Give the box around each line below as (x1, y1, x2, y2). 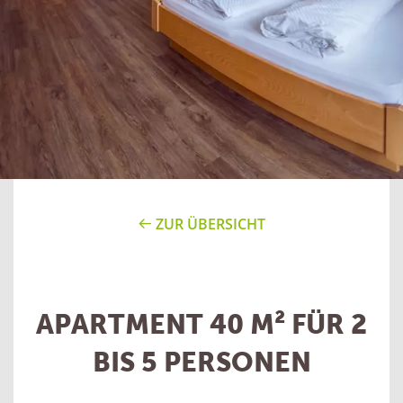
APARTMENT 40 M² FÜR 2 (36, 308, 367, 339)
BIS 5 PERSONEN (92, 345, 311, 377)
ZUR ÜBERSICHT (156, 213, 265, 234)
